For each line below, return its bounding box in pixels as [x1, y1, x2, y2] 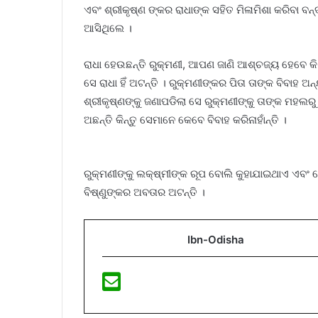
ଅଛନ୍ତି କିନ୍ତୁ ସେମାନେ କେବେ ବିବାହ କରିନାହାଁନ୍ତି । [84, 113, 287, 127]
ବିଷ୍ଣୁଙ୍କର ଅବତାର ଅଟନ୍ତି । [84, 185, 205, 199]
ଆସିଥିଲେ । [84, 21, 132, 35]
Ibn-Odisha [187, 233, 244, 247]
